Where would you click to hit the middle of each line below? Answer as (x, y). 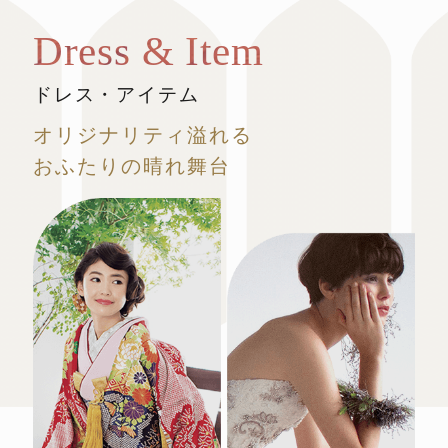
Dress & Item (148, 51)
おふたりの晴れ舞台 (131, 165)
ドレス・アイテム (116, 94)
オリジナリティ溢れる (142, 134)
